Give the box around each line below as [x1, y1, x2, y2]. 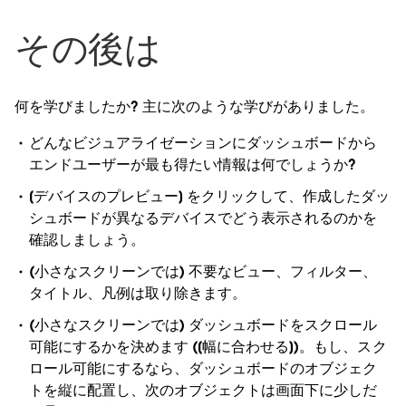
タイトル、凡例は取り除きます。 [29, 284, 247, 304]
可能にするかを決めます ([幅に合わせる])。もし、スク [29, 337, 387, 357]
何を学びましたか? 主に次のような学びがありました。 [14, 96, 375, 116]
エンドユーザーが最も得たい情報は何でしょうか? [29, 154, 357, 174]
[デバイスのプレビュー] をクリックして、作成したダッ [29, 187, 391, 207]
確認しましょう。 [29, 230, 146, 250]
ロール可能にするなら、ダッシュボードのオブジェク [29, 359, 378, 379]
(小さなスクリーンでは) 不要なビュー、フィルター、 [29, 262, 378, 282]
